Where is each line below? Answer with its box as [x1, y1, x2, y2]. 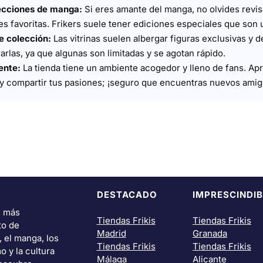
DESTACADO [96, 188, 157, 200]
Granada [193, 228, 227, 240]
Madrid [96, 228, 126, 240]
